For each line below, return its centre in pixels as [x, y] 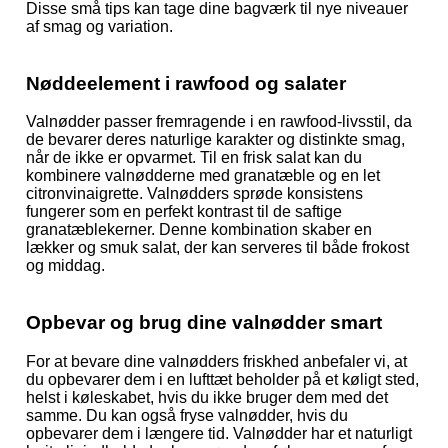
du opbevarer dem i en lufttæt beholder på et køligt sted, [222, 379]
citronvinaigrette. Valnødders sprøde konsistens [194, 194]
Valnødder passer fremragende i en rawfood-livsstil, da [219, 122]
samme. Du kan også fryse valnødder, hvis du [187, 415]
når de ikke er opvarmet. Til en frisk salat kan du [194, 158]
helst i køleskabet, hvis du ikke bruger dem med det [207, 397]
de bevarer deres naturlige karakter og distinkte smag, [215, 140]
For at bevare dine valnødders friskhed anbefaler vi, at [216, 361]
